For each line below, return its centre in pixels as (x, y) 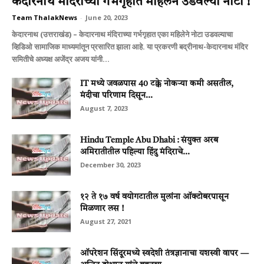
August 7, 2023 (104, 108)
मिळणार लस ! (102, 208)
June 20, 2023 (107, 17)
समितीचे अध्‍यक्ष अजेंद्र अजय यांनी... (61, 59)
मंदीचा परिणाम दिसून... (116, 95)
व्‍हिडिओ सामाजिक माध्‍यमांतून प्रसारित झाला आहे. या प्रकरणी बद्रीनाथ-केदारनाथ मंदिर (130, 46)
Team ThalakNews (44, 17)
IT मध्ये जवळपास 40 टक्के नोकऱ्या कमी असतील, (157, 83)
